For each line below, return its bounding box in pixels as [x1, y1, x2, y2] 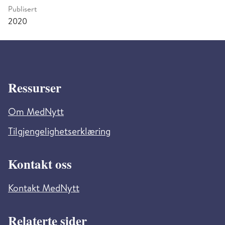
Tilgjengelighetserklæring [8, 128, 110, 138]
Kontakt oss [8, 154, 72, 173]
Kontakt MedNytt [8, 184, 79, 194]
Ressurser [8, 78, 61, 97]
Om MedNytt [8, 108, 64, 118]
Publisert [8, 6, 37, 14]
